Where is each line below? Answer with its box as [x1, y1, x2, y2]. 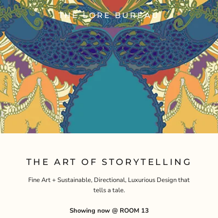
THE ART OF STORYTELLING [26, 157, 192, 168]
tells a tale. [93, 186, 125, 195]
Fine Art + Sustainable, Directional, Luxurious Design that [28, 176, 190, 185]
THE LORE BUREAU [58, 11, 160, 20]
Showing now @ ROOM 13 [69, 206, 149, 216]
